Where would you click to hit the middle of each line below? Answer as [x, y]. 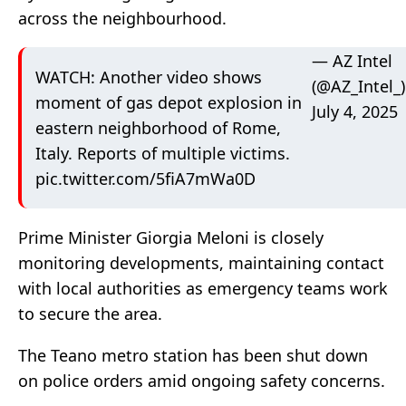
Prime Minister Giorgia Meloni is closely [171, 238]
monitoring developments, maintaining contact [201, 263]
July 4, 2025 [355, 112]
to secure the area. [92, 314]
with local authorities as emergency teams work [203, 289]
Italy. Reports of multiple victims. [163, 154]
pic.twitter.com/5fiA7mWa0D [145, 179]
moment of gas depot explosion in [169, 103]
